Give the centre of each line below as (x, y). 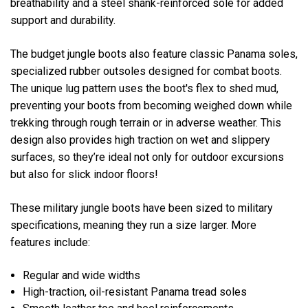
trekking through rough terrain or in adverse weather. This (146, 122)
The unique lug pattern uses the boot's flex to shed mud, (144, 88)
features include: (50, 242)
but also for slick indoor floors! (84, 174)
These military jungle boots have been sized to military (142, 208)
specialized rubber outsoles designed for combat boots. (146, 71)
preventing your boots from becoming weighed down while (151, 105)
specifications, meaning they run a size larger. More (133, 225)
